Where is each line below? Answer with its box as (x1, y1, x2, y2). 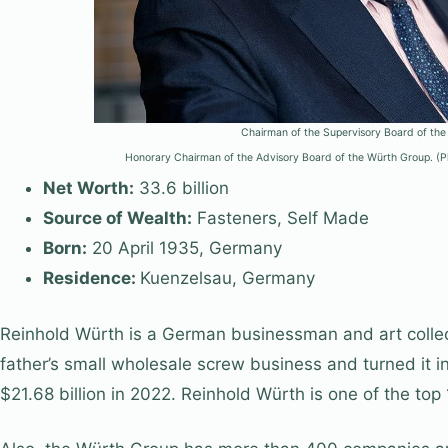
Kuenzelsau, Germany (139, 268, 315, 289)
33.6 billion (133, 178, 229, 199)
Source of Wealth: (42, 208, 192, 229)
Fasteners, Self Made (191, 208, 369, 229)
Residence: (42, 268, 140, 289)
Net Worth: (42, 178, 134, 199)
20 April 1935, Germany (86, 238, 282, 259)
